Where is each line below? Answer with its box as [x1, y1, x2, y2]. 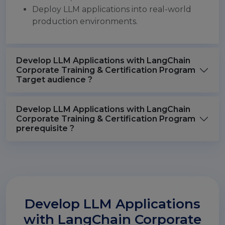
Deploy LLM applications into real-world [32, 5, 191, 14]
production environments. [32, 17, 138, 26]
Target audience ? [16, 75, 92, 84]
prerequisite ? [16, 124, 74, 133]
